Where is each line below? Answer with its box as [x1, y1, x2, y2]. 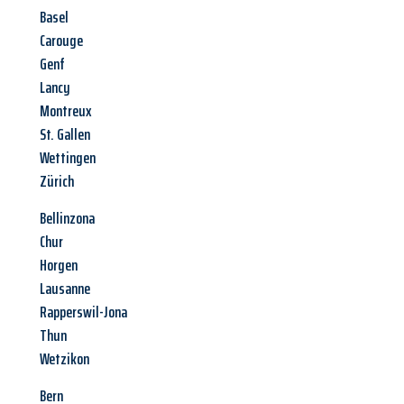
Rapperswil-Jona [40, 299, 127, 326]
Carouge [40, 28, 83, 54]
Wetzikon [40, 346, 89, 372]
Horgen [40, 252, 78, 279]
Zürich [40, 169, 74, 195]
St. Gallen [40, 122, 90, 148]
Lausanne [40, 276, 90, 302]
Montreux [40, 98, 92, 124]
